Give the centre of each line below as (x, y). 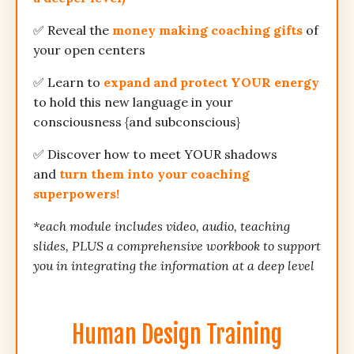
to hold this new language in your (133, 102)
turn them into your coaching (154, 174)
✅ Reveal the (73, 30)
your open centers (89, 50)
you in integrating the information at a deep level (174, 266)
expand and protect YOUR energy (211, 83)
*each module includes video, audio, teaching (162, 226)
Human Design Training (177, 335)
